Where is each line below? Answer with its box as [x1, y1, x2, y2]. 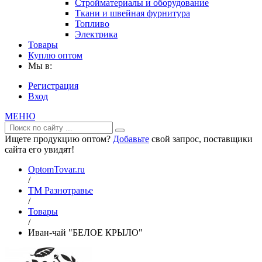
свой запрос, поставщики [149, 134, 253, 144]
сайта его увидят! [5, 144, 74, 154]
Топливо [75, 19, 109, 29]
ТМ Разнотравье [28, 185, 93, 195]
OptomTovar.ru [28, 164, 85, 174]
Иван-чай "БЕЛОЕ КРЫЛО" [28, 227, 143, 237]
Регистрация [28, 81, 78, 91]
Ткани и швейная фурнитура [75, 8, 190, 18]
